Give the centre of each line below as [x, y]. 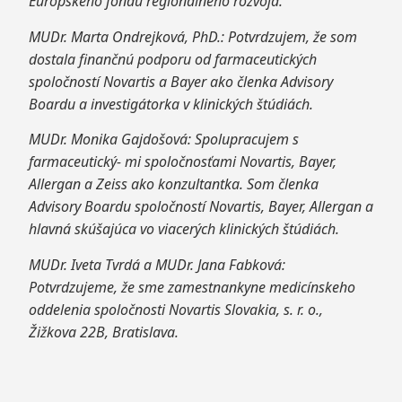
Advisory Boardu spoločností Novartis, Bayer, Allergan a [201, 207]
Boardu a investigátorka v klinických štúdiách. [170, 104]
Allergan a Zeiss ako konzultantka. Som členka [173, 184]
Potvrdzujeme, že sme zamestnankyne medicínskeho [192, 287]
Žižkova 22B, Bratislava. [103, 332]
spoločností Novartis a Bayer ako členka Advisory [180, 81]
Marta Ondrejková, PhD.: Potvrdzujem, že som [214, 36]
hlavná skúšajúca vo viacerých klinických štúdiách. [184, 229]
